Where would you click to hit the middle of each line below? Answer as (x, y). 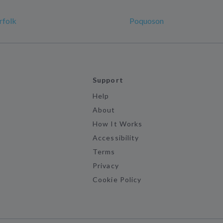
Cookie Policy (117, 179)
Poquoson (147, 21)
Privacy (106, 166)
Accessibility (116, 138)
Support (108, 80)
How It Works (117, 124)
